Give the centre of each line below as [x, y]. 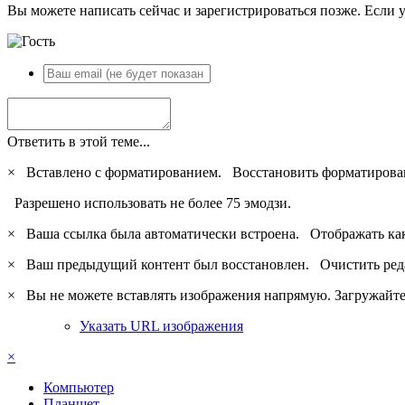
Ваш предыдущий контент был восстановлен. [170, 264]
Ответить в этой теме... [79, 141]
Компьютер [79, 387]
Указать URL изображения [161, 325]
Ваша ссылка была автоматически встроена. [165, 233]
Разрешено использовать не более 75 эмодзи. [149, 202]
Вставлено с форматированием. [126, 172]
